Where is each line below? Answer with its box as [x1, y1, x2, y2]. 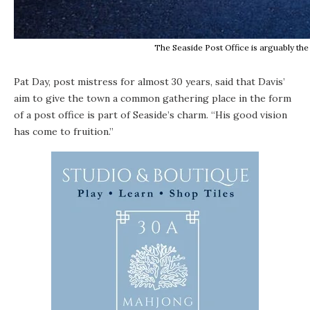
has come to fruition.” [14, 125, 113, 138]
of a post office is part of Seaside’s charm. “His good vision [14, 109, 287, 122]
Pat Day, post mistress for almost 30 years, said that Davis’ [14, 75, 285, 89]
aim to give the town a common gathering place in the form [14, 92, 291, 105]
